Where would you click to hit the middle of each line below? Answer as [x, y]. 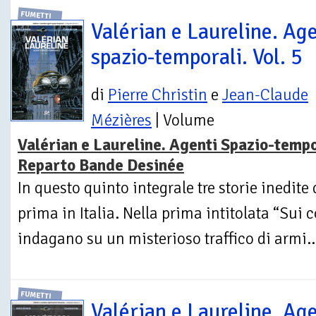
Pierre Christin [158, 95]
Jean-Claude [265, 95]
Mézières [121, 120]
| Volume [183, 120]
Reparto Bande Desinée [101, 165]
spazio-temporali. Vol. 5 [197, 57]
